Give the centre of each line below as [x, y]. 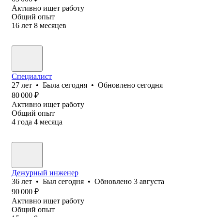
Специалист [32, 76]
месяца [51, 122]
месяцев [53, 25]
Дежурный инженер [45, 172]
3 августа [149, 181]
